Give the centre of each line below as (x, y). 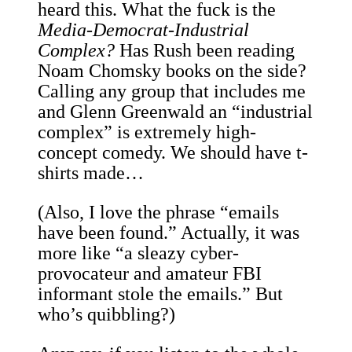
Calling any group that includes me (172, 92)
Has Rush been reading (207, 51)
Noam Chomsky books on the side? (172, 71)
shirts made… (91, 173)
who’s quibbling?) (106, 315)
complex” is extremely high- (147, 132)
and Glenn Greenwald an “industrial (175, 112)
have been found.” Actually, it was (169, 233)
